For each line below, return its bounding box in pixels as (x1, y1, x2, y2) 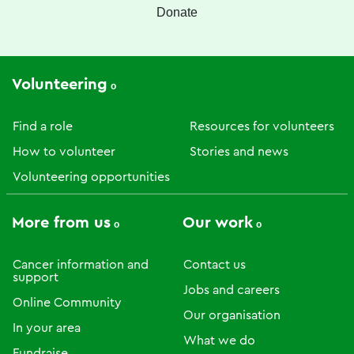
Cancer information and (13, 258, 149, 271)
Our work (183, 215, 253, 231)
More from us (12, 215, 111, 231)
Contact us (183, 258, 246, 271)
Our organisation (183, 309, 281, 322)
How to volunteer (13, 145, 115, 158)
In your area (13, 322, 81, 334)
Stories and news (190, 145, 288, 158)
